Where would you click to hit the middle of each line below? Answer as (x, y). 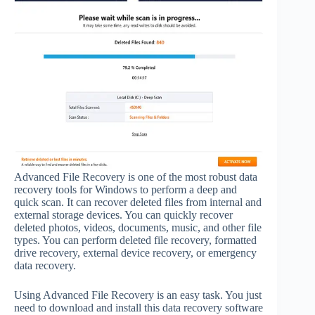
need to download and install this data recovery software (139, 307)
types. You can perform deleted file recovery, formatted (135, 240)
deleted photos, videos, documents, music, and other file (138, 227)
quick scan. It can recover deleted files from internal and (138, 202)
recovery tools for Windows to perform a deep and (126, 189)
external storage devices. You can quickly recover (123, 214)
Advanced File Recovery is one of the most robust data (136, 176)
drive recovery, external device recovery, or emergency (135, 252)
